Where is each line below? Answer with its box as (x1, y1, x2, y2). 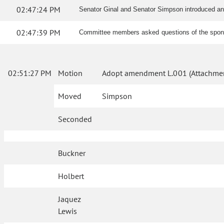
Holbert (58, 171, 84, 181)
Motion (58, 68, 82, 78)
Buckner (58, 148, 86, 158)
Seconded (58, 114, 92, 124)
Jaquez (58, 194, 81, 204)
